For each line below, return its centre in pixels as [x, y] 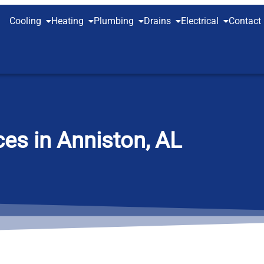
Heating [67, 21]
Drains [157, 21]
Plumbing [114, 21]
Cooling [25, 21]
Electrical [200, 21]
